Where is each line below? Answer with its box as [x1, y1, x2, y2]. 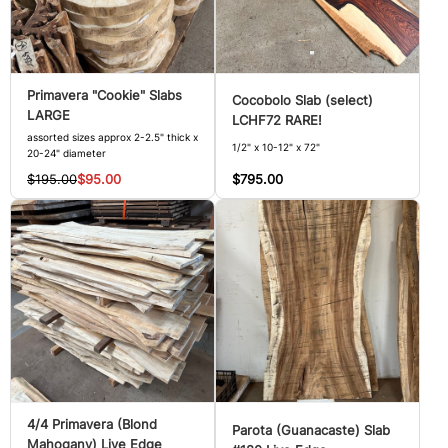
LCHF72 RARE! [232, 113, 322, 128]
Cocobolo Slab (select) [232, 93, 373, 108]
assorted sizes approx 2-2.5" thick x [27, 130, 198, 144]
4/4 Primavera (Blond [27, 416, 157, 432]
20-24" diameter [27, 146, 106, 160]
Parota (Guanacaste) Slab [232, 423, 390, 439]
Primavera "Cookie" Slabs [27, 87, 182, 103]
